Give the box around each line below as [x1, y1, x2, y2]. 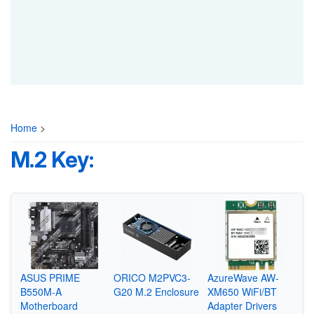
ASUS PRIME [20, 270, 80, 285]
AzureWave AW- [207, 270, 279, 285]
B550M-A [20, 284, 62, 299]
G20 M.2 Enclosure [114, 284, 200, 299]
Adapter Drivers [207, 298, 277, 313]
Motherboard [20, 298, 78, 313]
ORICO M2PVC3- [114, 270, 191, 285]
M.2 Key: [11, 146, 94, 172]
